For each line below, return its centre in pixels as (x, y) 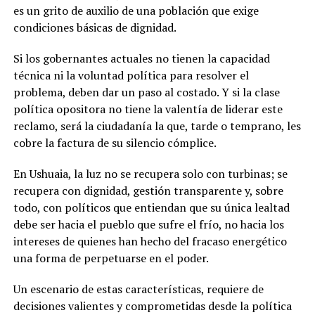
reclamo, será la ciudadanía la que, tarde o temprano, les (157, 126)
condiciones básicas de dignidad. (95, 28)
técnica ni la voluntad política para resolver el (131, 76)
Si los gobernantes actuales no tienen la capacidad (141, 59)
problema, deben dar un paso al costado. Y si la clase (146, 92)
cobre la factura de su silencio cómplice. (115, 143)
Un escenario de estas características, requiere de (138, 289)
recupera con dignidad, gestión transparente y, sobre (148, 191)
